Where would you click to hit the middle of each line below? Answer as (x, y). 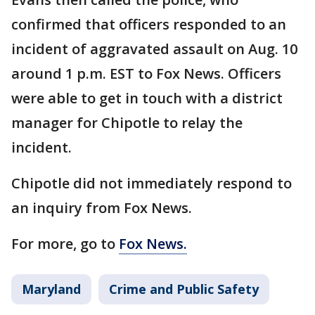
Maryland (51, 289)
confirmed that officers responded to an (149, 24)
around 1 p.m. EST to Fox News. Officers (146, 73)
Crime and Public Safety (184, 289)
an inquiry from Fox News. (102, 207)
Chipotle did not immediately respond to (152, 183)
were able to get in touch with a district (147, 98)
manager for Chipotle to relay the (127, 122)
